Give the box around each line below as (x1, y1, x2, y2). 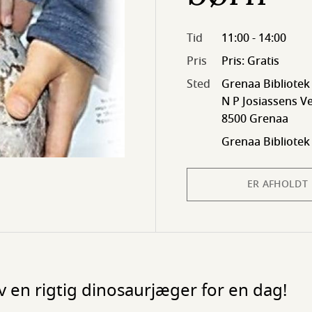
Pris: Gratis (221, 53, 279, 70)
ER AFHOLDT (247, 177, 308, 192)
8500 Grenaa (221, 111, 288, 127)
